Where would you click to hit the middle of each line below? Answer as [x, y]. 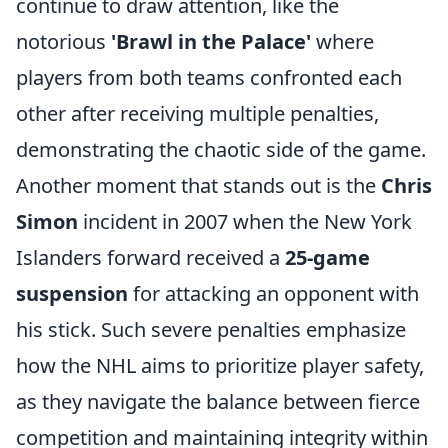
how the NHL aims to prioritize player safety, [220, 365]
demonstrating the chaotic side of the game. [221, 149]
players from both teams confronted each [209, 77]
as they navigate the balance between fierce [218, 401]
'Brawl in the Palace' [211, 41]
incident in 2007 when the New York [245, 221]
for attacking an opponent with [273, 293]
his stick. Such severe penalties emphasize [211, 329]
